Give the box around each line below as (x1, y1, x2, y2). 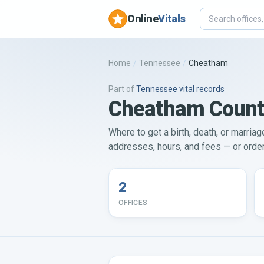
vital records (177, 84, 225, 94)
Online (127, 12, 159, 25)
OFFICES (118, 199, 148, 207)
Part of (108, 84, 134, 94)
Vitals (158, 12, 186, 25)
